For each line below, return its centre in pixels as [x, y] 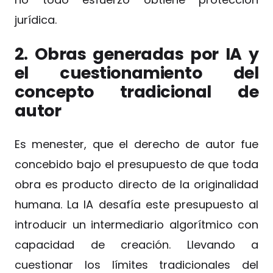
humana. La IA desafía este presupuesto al [136, 204]
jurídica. [36, 20]
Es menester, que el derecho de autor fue [136, 144]
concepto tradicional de [136, 92]
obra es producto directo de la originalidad [136, 184]
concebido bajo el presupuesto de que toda [136, 164]
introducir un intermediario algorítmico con [136, 224]
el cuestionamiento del [136, 73]
